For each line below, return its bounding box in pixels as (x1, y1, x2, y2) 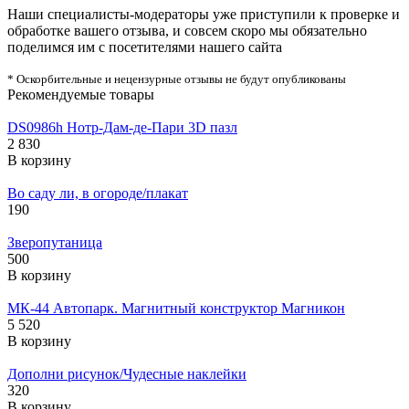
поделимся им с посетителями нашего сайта (7, 39, 282, 55)
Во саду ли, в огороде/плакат (7, 185, 188, 201)
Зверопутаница (7, 235, 102, 250)
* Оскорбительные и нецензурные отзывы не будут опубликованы (7, 72, 346, 86)
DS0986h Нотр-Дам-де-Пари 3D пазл (7, 120, 237, 135)
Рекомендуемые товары (7, 87, 154, 102)
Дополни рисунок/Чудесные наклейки (7, 366, 246, 382)
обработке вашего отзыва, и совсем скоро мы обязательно (7, 23, 367, 38)
